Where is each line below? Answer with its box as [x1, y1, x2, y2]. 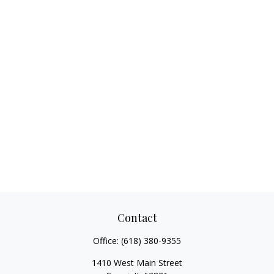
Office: [93, 235, 121, 246]
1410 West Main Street [92, 257, 182, 268]
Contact [117, 210, 157, 225]
